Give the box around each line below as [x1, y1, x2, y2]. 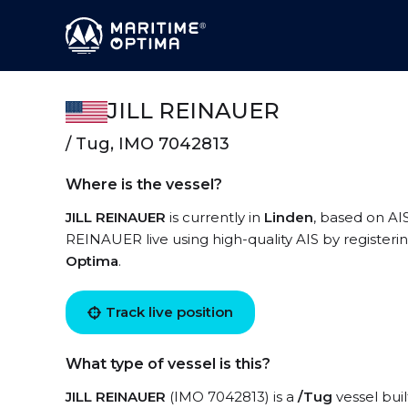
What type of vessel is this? [66, 355, 270, 372]
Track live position [106, 303, 233, 321]
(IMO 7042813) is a [166, 388, 298, 405]
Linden [264, 209, 313, 226]
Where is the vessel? [66, 176, 222, 193]
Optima [66, 252, 118, 270]
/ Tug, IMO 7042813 [66, 134, 229, 154]
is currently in [166, 209, 264, 226]
